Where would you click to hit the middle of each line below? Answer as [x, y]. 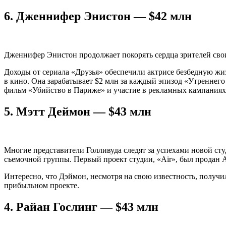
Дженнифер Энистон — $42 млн [104, 16]
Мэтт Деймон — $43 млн [84, 111]
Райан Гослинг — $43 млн [87, 207]
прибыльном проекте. [42, 185]
